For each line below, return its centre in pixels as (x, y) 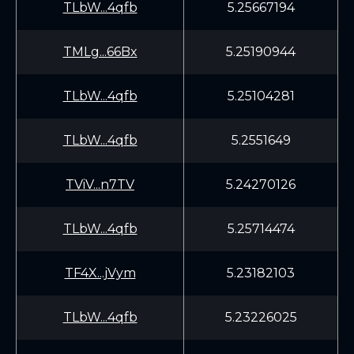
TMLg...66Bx (100, 52)
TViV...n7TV (100, 185)
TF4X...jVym (100, 273)
